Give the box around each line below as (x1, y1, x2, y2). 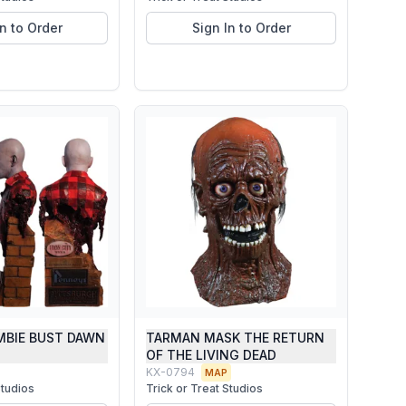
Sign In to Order (191, 20, 291, 35)
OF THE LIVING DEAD (146, 347, 276, 362)
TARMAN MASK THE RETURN (146, 330, 324, 345)
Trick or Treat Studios (146, 382, 263, 395)
